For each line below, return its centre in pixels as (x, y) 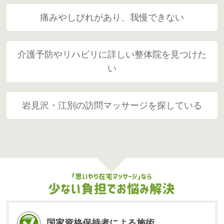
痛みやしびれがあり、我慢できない (112, 17)
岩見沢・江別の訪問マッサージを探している (112, 105)
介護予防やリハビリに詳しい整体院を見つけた (112, 54)
